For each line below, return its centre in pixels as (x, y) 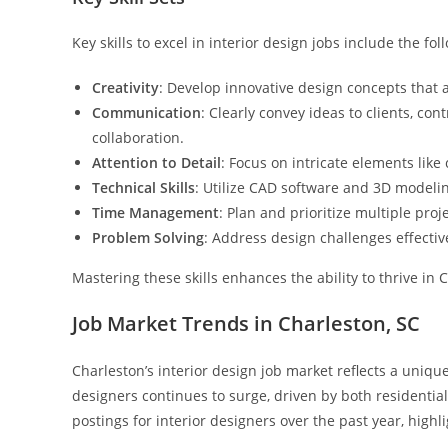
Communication (146, 112)
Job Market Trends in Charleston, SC (246, 323)
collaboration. (138, 137)
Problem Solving (148, 237)
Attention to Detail (156, 162)
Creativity (125, 87)
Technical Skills (143, 187)
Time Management (155, 212)
